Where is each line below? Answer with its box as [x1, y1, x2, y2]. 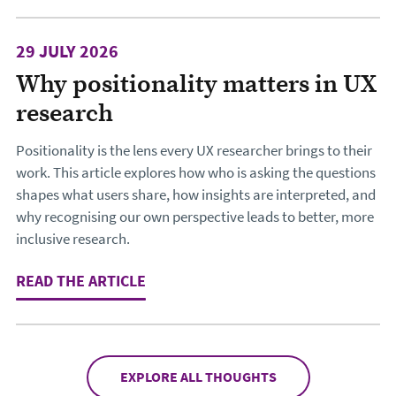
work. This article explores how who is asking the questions [16, 162, 376, 183]
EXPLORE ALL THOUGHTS [119, 368, 277, 387]
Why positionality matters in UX [16, 65, 377, 100]
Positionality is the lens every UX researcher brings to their [16, 140, 372, 161]
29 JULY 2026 [16, 40, 118, 65]
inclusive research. [16, 228, 130, 249]
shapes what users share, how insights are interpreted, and [16, 184, 376, 205]
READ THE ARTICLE [16, 270, 146, 292]
